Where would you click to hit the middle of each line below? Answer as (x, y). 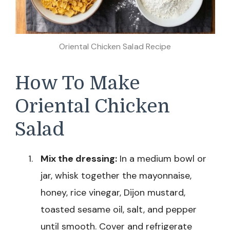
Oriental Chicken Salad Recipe (115, 46)
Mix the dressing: (79, 159)
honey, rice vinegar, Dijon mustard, (113, 193)
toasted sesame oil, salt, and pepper (119, 210)
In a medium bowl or (162, 159)
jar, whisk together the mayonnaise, (116, 176)
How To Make (78, 83)
